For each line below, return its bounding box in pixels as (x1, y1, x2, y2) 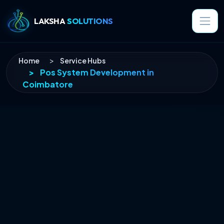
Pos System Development (40, 67, 145, 77)
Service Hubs (60, 56, 105, 65)
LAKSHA (34, 15, 65, 26)
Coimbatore (22, 79, 73, 89)
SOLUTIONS (67, 15, 113, 26)
